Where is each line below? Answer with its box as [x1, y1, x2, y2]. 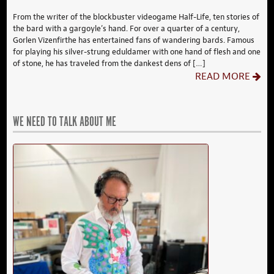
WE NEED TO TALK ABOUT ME [13, 114, 117, 131]
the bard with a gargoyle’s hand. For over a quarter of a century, [13, 23, 240, 35]
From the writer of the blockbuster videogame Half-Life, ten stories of [13, 11, 260, 23]
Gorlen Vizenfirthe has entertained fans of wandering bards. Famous [13, 34, 255, 46]
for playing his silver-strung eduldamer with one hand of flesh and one [13, 46, 261, 58]
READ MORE [194, 70, 250, 83]
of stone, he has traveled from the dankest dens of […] [13, 57, 206, 70]
